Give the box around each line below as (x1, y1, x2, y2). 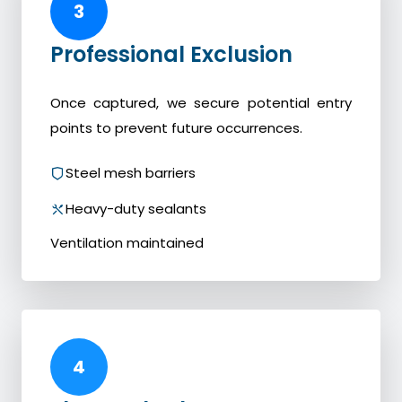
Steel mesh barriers (66, 163, 196, 183)
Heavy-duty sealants (66, 199, 206, 219)
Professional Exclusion (50, 39, 293, 70)
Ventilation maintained (50, 233, 204, 253)
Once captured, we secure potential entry (50, 93, 352, 113)
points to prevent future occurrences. (50, 118, 302, 138)
